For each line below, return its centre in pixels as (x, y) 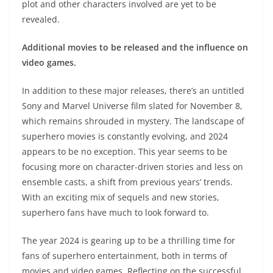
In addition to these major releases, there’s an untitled (133, 91)
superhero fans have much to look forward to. (115, 213)
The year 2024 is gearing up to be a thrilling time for (129, 241)
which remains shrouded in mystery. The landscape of (133, 121)
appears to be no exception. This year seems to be (125, 152)
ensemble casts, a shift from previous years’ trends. (127, 182)
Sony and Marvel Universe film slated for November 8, (132, 106)
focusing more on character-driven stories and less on (133, 167)
